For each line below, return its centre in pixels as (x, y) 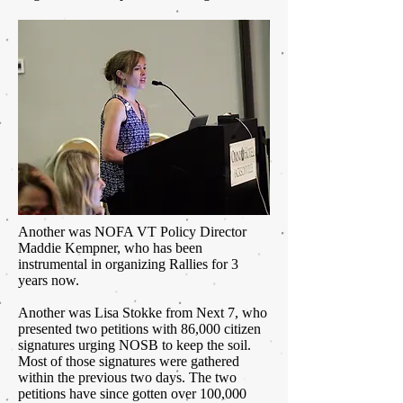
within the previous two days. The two (127, 378)
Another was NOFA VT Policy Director (132, 232)
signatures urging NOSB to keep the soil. (134, 345)
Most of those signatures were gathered (129, 362)
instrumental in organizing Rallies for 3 (128, 264)
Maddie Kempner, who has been (110, 248)
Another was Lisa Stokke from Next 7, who (143, 313)
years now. (49, 281)
